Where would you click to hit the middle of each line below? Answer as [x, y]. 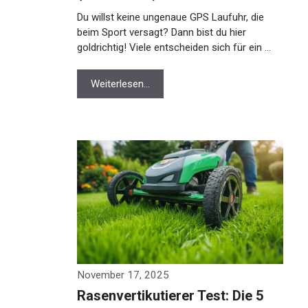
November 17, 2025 [123, 275]
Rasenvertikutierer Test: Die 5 [170, 296]
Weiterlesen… [120, 84]
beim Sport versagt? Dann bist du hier [162, 32]
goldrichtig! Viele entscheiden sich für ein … [174, 47]
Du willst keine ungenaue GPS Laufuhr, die [170, 17]
